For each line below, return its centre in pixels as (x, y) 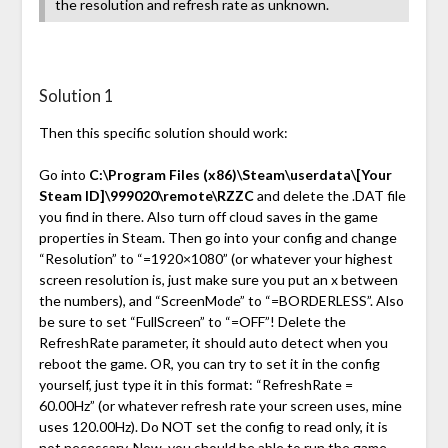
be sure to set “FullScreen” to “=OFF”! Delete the (192, 322)
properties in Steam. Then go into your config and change (217, 238)
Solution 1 (75, 96)
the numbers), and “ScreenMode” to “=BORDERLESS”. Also (221, 301)
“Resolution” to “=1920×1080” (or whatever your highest (215, 259)
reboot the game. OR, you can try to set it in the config (209, 364)
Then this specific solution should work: (163, 133)
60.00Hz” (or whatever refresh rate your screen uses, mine (220, 406)
